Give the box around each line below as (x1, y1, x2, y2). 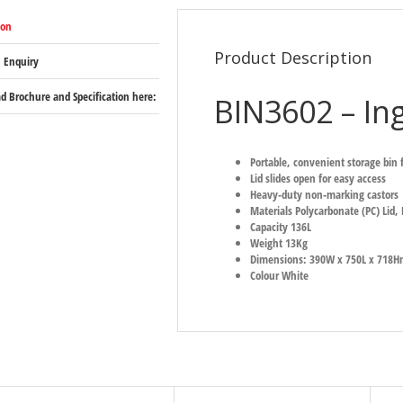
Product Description (214, 47, 372, 68)
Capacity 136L (250, 218, 312, 235)
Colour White (250, 266, 309, 283)
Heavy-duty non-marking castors (250, 185, 399, 202)
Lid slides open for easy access (250, 169, 387, 186)
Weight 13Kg (250, 234, 309, 251)
